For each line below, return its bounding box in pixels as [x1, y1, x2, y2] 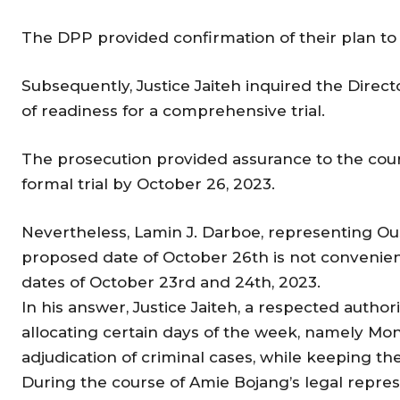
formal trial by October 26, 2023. [21, 174, 275, 193]
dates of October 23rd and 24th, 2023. [21, 272, 321, 291]
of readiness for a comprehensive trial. [21, 101, 325, 120]
